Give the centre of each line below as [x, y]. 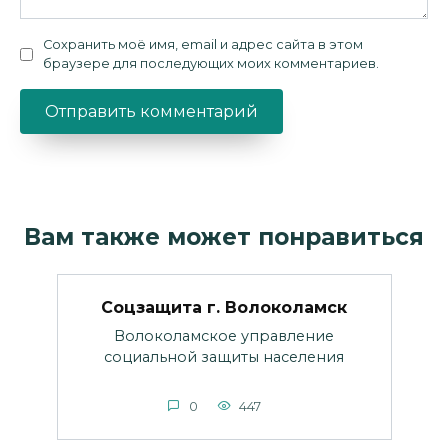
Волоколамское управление [224, 335]
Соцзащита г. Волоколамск [224, 307]
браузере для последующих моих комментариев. [211, 64]
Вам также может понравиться [224, 237]
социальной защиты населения [224, 356]
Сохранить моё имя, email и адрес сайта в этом [203, 45]
